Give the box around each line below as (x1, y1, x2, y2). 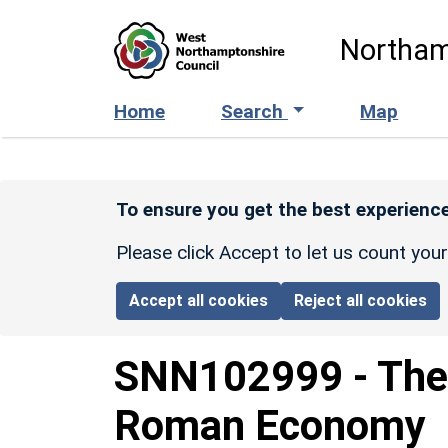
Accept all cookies (129, 290, 269, 310)
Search (221, 99, 288, 123)
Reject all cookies (294, 290, 428, 310)
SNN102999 (114, 351, 343, 401)
